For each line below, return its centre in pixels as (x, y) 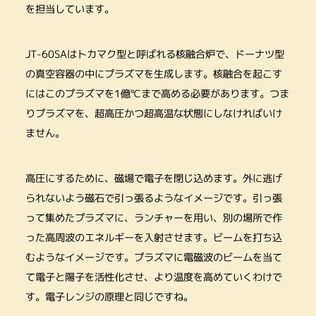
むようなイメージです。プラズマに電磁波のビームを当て (153, 258)
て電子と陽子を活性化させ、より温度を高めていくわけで (153, 278)
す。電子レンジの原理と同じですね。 (109, 297)
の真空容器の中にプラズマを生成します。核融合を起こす (153, 74)
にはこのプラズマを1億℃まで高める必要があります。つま (157, 94)
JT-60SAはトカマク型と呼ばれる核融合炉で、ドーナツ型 (154, 55)
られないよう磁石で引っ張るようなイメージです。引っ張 (153, 199)
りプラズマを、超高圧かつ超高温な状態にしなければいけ (153, 114)
